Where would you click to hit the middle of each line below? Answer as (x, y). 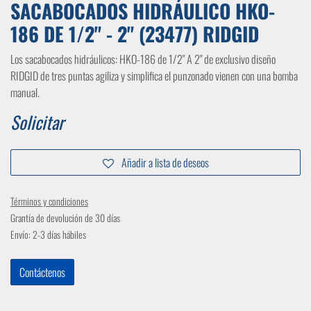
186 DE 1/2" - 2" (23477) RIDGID (135, 34)
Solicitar (37, 122)
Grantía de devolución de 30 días (65, 218)
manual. (25, 93)
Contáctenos (42, 272)
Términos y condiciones (49, 201)
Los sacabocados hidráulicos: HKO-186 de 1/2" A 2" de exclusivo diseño (143, 59)
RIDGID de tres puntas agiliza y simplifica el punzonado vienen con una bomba (154, 76)
